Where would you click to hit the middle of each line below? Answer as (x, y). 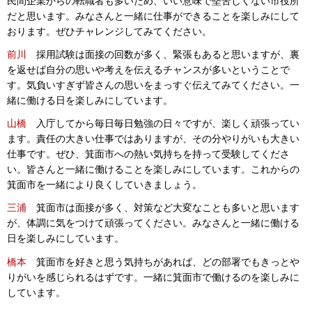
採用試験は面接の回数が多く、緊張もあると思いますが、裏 (163, 54)
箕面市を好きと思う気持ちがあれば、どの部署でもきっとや (163, 262)
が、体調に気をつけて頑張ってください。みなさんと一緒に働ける (153, 223)
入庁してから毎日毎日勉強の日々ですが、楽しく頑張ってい (163, 124)
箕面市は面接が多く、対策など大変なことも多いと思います (163, 208)
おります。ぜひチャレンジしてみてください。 (109, 31)
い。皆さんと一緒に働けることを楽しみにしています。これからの (153, 170)
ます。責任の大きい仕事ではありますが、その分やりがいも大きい (153, 139)
